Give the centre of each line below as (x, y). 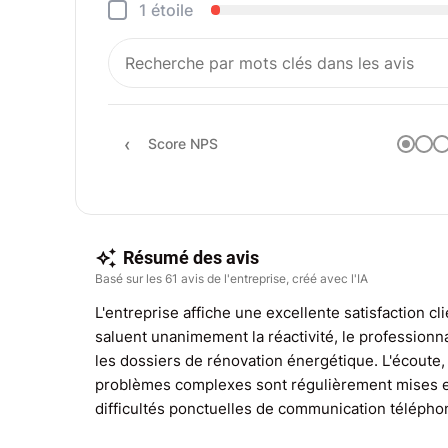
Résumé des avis (188, 257)
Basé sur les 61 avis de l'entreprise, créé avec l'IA (232, 279)
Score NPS (183, 143)
